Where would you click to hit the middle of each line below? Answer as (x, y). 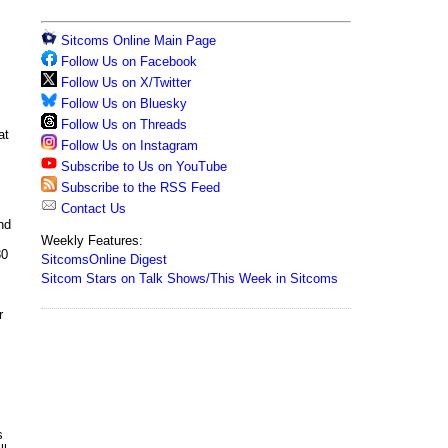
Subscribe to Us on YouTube (144, 166)
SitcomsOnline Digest (104, 259)
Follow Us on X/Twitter (126, 82)
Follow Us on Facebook (129, 61)
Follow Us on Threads (124, 124)
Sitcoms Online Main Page (136, 40)
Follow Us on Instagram (129, 145)
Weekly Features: (92, 240)
